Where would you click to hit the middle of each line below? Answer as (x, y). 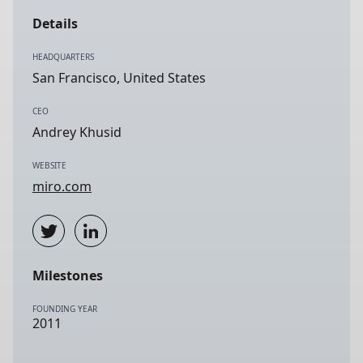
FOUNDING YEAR (65, 309)
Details (55, 23)
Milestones (68, 275)
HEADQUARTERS (63, 57)
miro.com (62, 186)
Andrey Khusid (77, 132)
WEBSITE (49, 165)
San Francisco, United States (119, 78)
